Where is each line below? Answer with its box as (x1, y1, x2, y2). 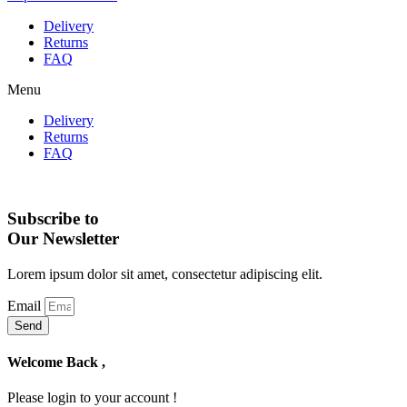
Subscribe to (7, 209, 99, 229)
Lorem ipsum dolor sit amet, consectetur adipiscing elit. (7, 265, 323, 282)
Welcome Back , (7, 354, 105, 371)
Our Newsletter (7, 229, 119, 249)
